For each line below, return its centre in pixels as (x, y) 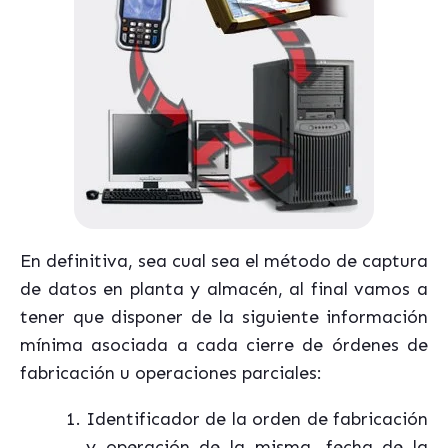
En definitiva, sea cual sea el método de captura (224, 261)
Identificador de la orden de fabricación (257, 419)
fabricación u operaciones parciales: (171, 373)
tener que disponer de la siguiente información (224, 317)
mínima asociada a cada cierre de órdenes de (224, 345)
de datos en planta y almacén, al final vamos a (224, 289)
